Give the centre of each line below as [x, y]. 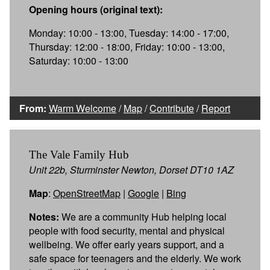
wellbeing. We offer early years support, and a [127, 244]
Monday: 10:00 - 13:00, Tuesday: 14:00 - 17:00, [129, 33]
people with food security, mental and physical [127, 230]
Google [143, 193]
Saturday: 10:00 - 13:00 [79, 60]
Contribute [172, 108]
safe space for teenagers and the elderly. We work [135, 258]
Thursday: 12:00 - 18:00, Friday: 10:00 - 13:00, [127, 46]
